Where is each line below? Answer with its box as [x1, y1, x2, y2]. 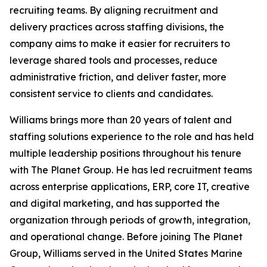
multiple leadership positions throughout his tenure [10, 147, 241, 159]
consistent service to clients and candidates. [10, 88, 213, 100]
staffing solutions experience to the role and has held [10, 131, 254, 142]
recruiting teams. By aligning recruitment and [10, 4, 218, 16]
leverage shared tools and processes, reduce [10, 54, 218, 66]
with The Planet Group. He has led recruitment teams [10, 164, 252, 176]
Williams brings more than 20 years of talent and [10, 114, 232, 126]
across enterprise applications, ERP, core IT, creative [10, 181, 250, 193]
